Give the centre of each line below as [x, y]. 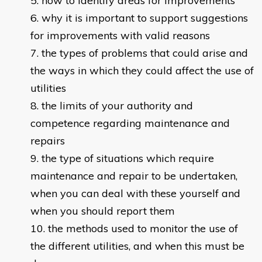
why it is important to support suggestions [145, 18]
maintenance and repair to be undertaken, [134, 176]
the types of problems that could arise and [145, 53]
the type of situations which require [128, 158]
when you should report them [103, 211]
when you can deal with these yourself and [135, 194]
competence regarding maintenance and [130, 123]
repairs [48, 141]
